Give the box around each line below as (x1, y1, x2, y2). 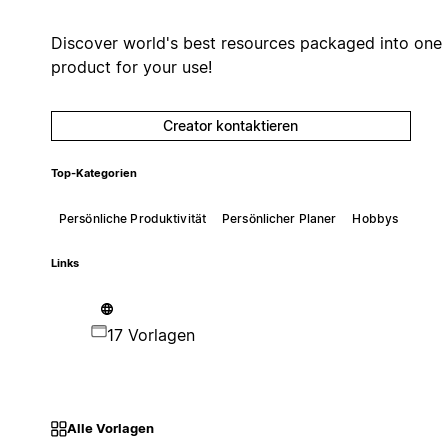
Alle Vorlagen (66, 420, 154, 437)
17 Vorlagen (106, 324, 195, 345)
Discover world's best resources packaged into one (50, 32, 442, 53)
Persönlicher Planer (222, 210, 337, 226)
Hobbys (352, 210, 399, 226)
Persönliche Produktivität (58, 210, 206, 226)
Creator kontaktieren (163, 116, 299, 134)
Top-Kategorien (50, 166, 137, 180)
